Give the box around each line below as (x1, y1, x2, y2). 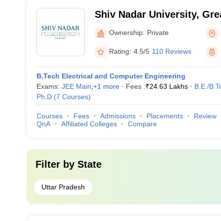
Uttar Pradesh (41, 183, 85, 191)
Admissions (100, 112, 136, 120)
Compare (127, 120, 157, 128)
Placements (146, 112, 183, 120)
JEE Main (61, 82, 91, 90)
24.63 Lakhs (149, 82, 188, 90)
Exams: (36, 82, 62, 90)
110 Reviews (151, 47, 191, 55)
